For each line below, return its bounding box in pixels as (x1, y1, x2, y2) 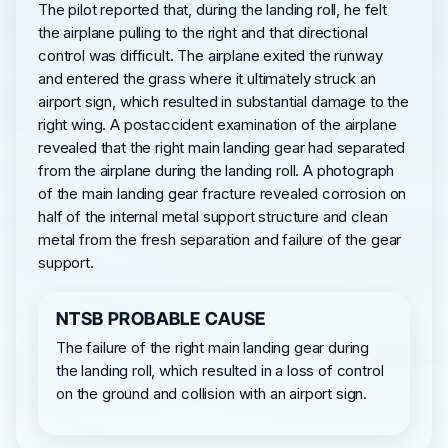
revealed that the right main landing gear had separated (38, 138, 406, 157)
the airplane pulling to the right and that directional (38, 23, 368, 42)
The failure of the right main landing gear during (56, 338, 370, 357)
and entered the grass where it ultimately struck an (38, 69, 376, 88)
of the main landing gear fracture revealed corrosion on (38, 184, 407, 203)
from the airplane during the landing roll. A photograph (38, 161, 395, 180)
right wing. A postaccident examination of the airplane (38, 115, 397, 134)
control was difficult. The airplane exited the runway (38, 46, 383, 65)
